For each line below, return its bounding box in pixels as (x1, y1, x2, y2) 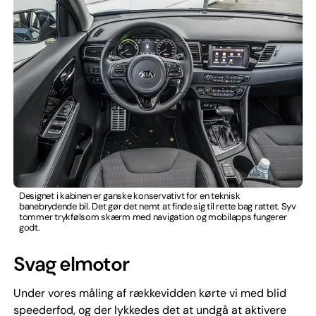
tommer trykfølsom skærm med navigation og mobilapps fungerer (18, 210, 287, 223)
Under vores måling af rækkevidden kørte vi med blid (13, 285, 286, 300)
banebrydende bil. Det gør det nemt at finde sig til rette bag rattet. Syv (18, 200, 296, 212)
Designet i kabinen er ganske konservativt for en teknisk (18, 189, 241, 202)
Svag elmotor (13, 250, 129, 277)
